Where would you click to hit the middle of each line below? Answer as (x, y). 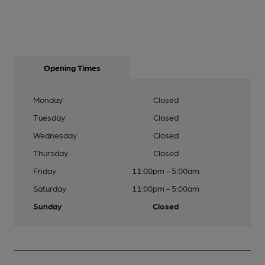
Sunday (48, 206)
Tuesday (49, 117)
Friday (45, 170)
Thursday (51, 153)
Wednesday (55, 135)
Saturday (50, 188)
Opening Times (72, 67)
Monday (48, 99)
